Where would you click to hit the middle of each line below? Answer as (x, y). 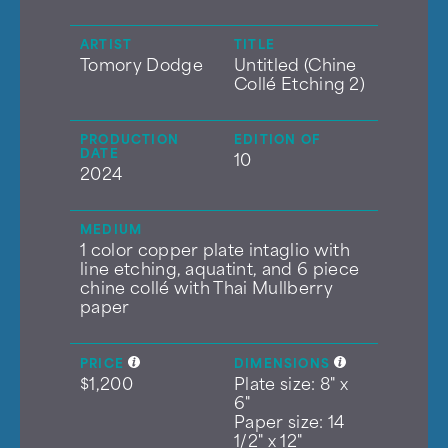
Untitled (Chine (295, 64)
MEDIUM (111, 229)
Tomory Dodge (141, 64)
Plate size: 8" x (291, 383)
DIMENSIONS (284, 363)
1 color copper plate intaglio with (215, 249)
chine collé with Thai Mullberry (206, 287)
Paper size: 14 (289, 421)
